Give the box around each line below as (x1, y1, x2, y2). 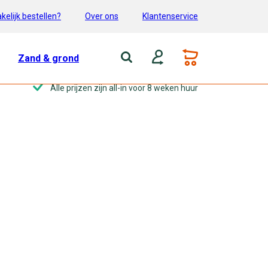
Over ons (85, 11, 118, 21)
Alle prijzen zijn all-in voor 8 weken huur (50, 83, 198, 93)
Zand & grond (18, 52, 79, 64)
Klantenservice (142, 11, 198, 21)
